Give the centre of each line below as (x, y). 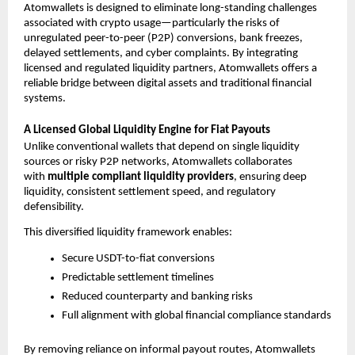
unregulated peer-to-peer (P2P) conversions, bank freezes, (163, 39)
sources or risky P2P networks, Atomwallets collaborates (158, 162)
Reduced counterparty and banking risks (157, 297)
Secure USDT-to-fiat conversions (138, 259)
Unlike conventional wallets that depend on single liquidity (162, 147)
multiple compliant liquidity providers (141, 177)
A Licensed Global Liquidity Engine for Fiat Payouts (147, 130)
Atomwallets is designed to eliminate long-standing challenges (170, 9)
